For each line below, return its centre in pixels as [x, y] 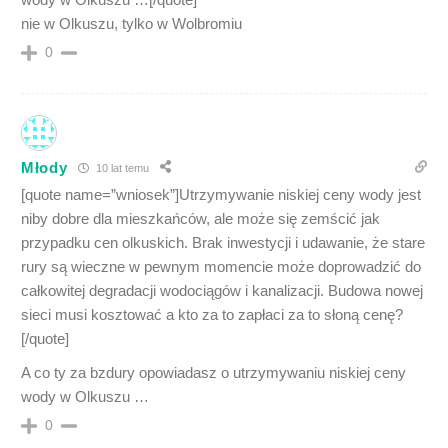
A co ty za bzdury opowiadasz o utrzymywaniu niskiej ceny [213, 373]
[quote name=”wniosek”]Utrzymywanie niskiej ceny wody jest [221, 195]
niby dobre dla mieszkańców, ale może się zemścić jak [200, 219]
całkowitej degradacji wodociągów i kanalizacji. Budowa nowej [222, 291]
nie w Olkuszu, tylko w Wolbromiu [131, 24]
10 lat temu [120, 167]
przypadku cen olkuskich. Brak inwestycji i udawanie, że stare [223, 243]
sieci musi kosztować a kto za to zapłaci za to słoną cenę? [212, 315]
